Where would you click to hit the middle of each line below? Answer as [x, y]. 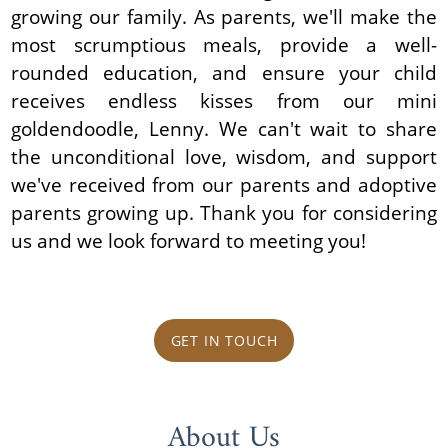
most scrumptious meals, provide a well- [224, 44]
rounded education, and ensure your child [224, 72]
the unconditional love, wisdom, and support [224, 156]
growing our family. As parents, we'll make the [224, 16]
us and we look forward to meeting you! [189, 240]
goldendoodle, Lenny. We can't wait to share [224, 128]
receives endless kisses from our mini [224, 100]
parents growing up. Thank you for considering [224, 212]
